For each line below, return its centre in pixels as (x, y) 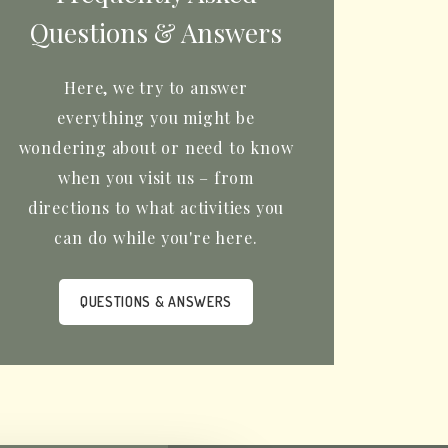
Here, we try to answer (156, 87)
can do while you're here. (156, 237)
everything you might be (156, 117)
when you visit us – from (156, 177)
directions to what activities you (156, 207)
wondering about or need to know (156, 147)
